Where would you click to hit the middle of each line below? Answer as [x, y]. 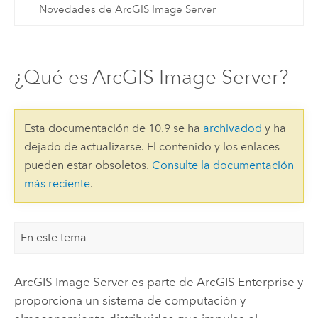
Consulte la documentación [223, 165]
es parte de [162, 282]
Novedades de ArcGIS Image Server [127, 10]
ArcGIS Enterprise [245, 282]
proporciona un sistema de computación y [130, 301]
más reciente [57, 184]
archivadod [232, 128]
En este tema [54, 238]
